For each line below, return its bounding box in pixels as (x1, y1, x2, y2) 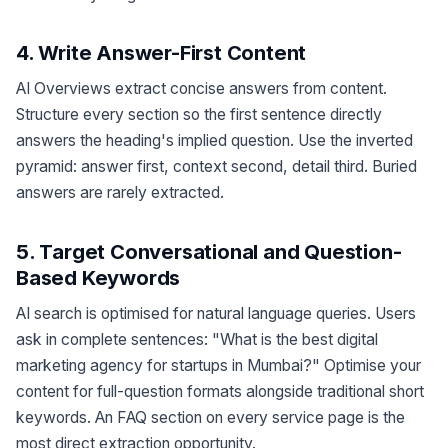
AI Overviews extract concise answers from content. (16, 79, 387, 99)
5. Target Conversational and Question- (16, 238, 402, 264)
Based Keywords (16, 264, 181, 290)
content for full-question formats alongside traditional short (16, 381, 424, 401)
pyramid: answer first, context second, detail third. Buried (16, 157, 417, 177)
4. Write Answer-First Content (16, 40, 307, 66)
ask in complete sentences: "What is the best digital (16, 329, 378, 349)
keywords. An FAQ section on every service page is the (16, 407, 405, 427)
